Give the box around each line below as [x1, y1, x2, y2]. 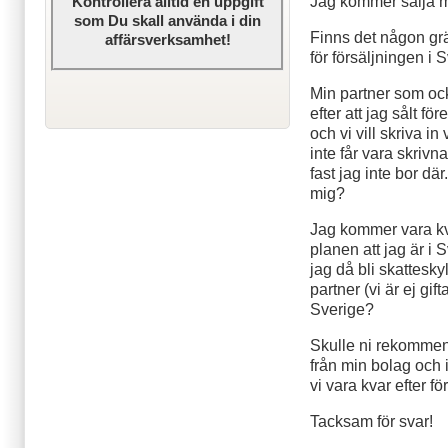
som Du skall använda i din [74, 11, 262, 29]
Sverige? [310, 300, 375, 318]
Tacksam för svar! [310, 412, 434, 430]
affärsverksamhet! [104, 30, 231, 48]
